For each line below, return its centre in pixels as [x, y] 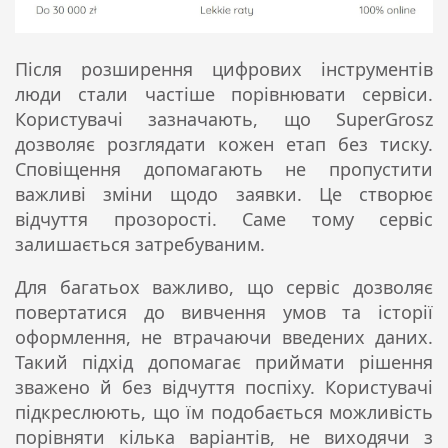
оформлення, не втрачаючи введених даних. [224, 336]
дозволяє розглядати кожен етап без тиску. [224, 143]
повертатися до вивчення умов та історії [224, 311]
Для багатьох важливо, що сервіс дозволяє [224, 286]
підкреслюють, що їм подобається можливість [224, 411]
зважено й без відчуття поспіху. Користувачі [224, 386]
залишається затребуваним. [140, 243]
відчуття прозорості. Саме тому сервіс [224, 218]
